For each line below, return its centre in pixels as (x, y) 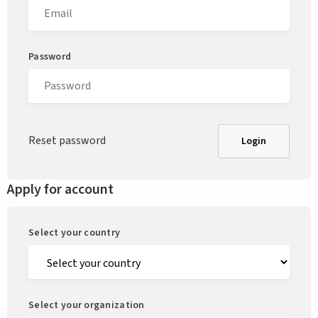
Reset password (67, 141)
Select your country (75, 233)
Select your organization (87, 305)
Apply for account (60, 190)
